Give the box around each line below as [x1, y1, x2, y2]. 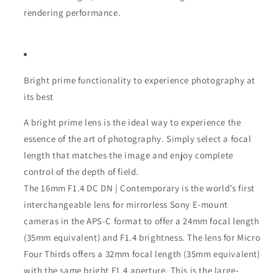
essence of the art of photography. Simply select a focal [24, 133, 252, 145]
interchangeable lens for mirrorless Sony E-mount [24, 199, 228, 211]
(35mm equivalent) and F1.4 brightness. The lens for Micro [24, 232, 261, 244]
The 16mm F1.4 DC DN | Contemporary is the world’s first [24, 182, 255, 194]
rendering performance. [24, 7, 121, 19]
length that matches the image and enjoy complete [24, 149, 233, 161]
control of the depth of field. [24, 166, 140, 178]
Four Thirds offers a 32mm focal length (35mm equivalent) [24, 248, 260, 260]
